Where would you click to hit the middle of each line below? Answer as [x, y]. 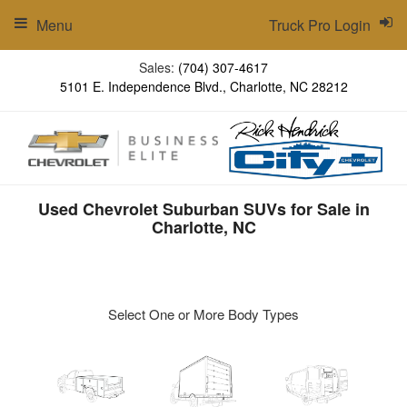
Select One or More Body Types [203, 314]
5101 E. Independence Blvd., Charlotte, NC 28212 [203, 86]
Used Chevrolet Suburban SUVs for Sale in [203, 209]
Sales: [159, 67]
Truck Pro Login [320, 25]
